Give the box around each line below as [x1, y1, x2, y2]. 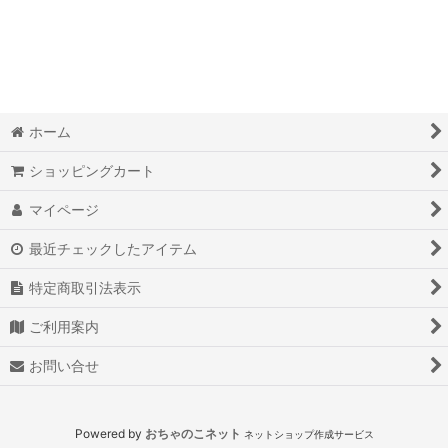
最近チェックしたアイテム [29, 240, 198, 257]
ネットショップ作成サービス [243, 428, 374, 440]
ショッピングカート [29, 162, 156, 179]
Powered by [74, 426, 145, 441]
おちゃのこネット [144, 426, 241, 441]
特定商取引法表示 [29, 279, 142, 296]
